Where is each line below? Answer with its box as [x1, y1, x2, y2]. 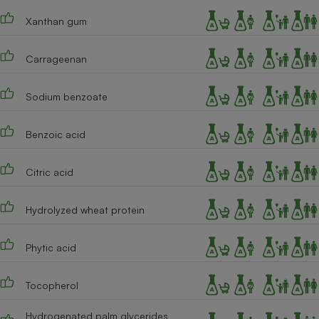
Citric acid [25, 165, 73, 178]
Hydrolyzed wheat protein [25, 203, 145, 216]
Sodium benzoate [25, 90, 108, 103]
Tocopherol [25, 278, 78, 291]
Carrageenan [25, 52, 87, 65]
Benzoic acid [25, 127, 85, 140]
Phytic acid [25, 241, 76, 253]
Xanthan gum [25, 14, 87, 27]
